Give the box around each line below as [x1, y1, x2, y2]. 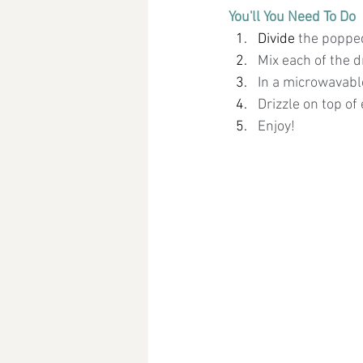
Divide [258, 31, 298, 48]
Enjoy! [258, 118, 295, 135]
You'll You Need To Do [228, 9, 356, 26]
